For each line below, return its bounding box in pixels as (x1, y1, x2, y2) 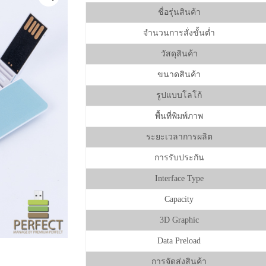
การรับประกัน (154, 153, 204, 162)
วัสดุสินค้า (160, 49, 198, 58)
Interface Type (154, 174, 204, 183)
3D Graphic (159, 216, 199, 224)
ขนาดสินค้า (157, 70, 201, 79)
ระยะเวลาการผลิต (145, 132, 213, 141)
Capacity (164, 195, 194, 204)
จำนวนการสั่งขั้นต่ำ (143, 28, 215, 37)
